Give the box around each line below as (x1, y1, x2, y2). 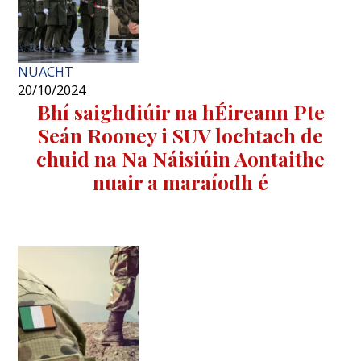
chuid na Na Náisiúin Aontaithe (36, 144, 325, 172)
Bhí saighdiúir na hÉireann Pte (36, 98, 325, 125)
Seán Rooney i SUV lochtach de (38, 121, 323, 148)
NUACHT (18, 62, 74, 81)
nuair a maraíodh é (93, 168, 268, 195)
